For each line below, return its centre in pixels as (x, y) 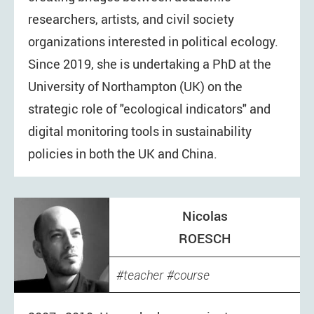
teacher (143, 275)
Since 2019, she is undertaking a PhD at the (150, 63)
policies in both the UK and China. (123, 153)
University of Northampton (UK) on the (135, 86)
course (192, 275)
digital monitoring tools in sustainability (140, 131)
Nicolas (205, 216)
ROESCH (205, 239)
